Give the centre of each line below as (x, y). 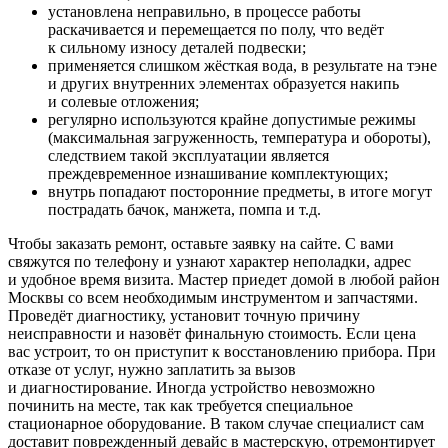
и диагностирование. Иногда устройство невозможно (191, 387)
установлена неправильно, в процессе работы (204, 11)
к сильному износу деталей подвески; (177, 47)
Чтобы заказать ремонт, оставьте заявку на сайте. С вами (201, 243)
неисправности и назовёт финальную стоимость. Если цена (212, 333)
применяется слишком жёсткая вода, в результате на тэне (242, 65)
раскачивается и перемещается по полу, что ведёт (216, 29)
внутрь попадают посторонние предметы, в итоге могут (240, 191)
